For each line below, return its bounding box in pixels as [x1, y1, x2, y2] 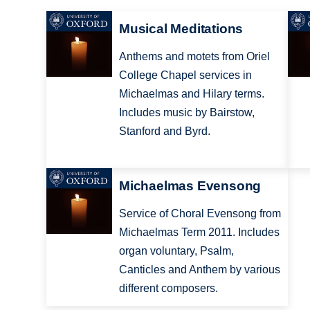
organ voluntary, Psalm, [118, 244, 234, 257]
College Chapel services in [118, 69, 252, 82]
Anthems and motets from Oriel [118, 51, 270, 63]
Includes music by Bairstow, [118, 107, 255, 119]
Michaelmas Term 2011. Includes [118, 226, 280, 238]
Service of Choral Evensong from [118, 207, 281, 219]
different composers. [118, 282, 218, 294]
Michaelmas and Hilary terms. [118, 88, 264, 100]
